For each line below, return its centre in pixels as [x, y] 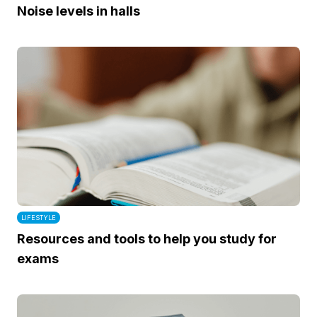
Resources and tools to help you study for [147, 239]
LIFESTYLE [39, 218]
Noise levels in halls [79, 11]
